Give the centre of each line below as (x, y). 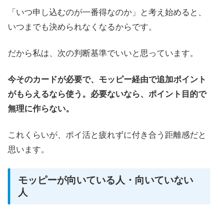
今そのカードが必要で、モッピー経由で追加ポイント (107, 79)
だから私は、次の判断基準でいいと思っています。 (103, 53)
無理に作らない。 (41, 109)
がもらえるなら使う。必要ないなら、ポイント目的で (107, 94)
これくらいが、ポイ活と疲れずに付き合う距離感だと (107, 135)
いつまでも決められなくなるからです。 (82, 27)
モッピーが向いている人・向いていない (106, 180)
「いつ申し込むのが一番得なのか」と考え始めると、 (107, 13)
